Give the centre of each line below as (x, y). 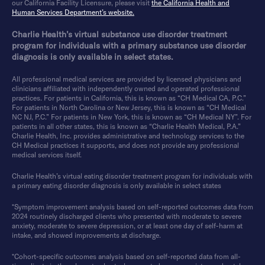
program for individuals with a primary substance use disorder (129, 45)
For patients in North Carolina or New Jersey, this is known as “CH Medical (129, 107)
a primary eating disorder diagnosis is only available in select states (117, 185)
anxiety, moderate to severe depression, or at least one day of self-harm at (127, 225)
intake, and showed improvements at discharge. (86, 235)
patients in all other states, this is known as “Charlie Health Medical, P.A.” (126, 126)
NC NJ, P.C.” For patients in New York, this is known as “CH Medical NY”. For (132, 117)
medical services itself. (47, 154)
